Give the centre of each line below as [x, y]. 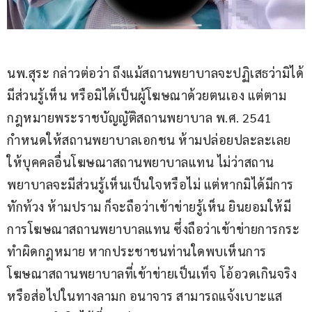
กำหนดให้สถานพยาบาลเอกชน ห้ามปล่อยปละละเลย [149, 139]
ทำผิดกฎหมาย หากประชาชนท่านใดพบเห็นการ [137, 251]
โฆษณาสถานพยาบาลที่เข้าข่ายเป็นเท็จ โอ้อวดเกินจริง [154, 273]
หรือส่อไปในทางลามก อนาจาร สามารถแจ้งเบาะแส [145, 295]
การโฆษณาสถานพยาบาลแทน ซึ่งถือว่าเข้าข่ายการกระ [153, 228]
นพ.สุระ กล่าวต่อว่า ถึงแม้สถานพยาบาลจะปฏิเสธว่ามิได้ [155, 72]
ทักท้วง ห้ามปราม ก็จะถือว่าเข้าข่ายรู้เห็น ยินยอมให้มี [149, 206]
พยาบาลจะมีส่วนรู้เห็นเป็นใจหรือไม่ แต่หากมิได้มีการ [150, 184]
